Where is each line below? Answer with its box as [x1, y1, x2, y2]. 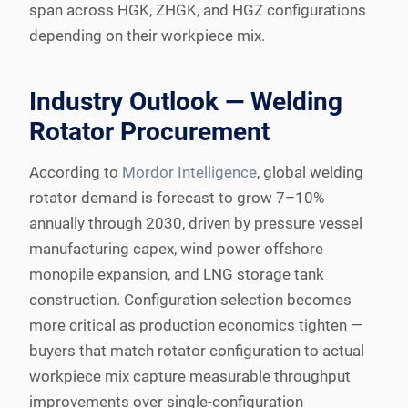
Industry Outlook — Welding [29, 86, 342, 117]
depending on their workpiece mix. [29, 25, 265, 45]
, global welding [257, 162, 363, 181]
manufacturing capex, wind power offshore [29, 239, 323, 258]
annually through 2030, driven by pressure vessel [29, 213, 362, 232]
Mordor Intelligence [122, 162, 257, 181]
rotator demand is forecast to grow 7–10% [29, 188, 324, 207]
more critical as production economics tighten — [29, 315, 362, 334]
